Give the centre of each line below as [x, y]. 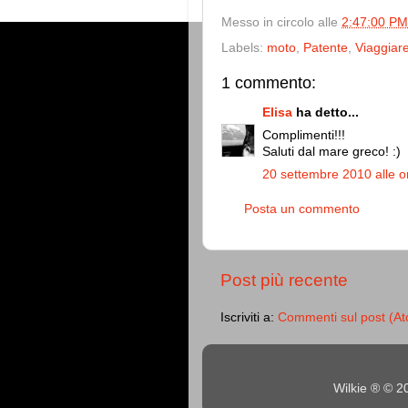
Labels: [244, 47]
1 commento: [269, 82]
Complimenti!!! [304, 136]
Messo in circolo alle [281, 23]
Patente [326, 47]
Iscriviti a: [249, 318]
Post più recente [284, 280]
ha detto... [326, 113]
